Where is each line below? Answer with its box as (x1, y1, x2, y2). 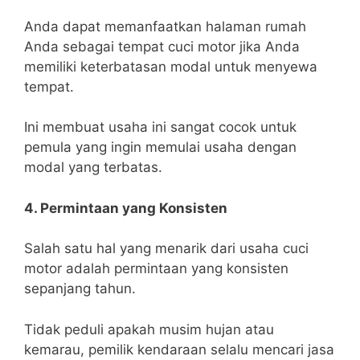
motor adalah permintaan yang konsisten (24, 260, 288, 277)
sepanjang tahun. (24, 280, 136, 297)
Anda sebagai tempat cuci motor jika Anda (24, 38, 300, 55)
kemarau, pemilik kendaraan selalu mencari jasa (24, 341, 334, 358)
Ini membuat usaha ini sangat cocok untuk (24, 119, 297, 136)
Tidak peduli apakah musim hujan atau (24, 321, 274, 337)
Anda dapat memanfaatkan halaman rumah (24, 18, 306, 35)
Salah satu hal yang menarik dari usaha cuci (24, 240, 309, 257)
